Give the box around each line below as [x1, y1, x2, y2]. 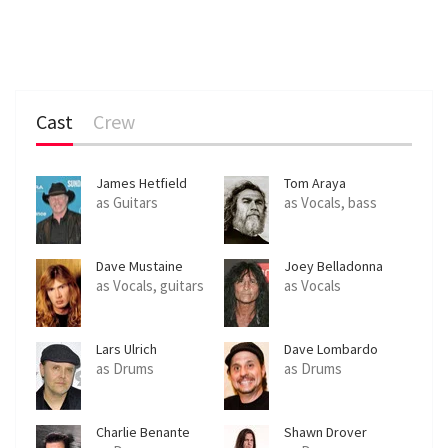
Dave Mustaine [96, 257, 183, 275]
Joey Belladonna [284, 257, 383, 275]
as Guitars [96, 193, 158, 212]
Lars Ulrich [96, 340, 157, 358]
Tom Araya [284, 174, 346, 192]
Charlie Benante [96, 423, 190, 441]
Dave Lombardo [284, 340, 378, 358]
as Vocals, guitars [96, 276, 204, 295]
